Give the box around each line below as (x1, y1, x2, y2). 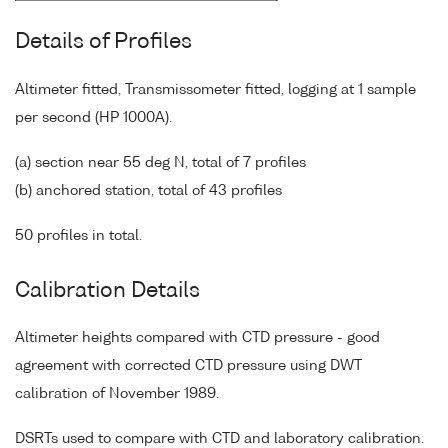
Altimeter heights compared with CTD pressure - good (15, 331, 380, 346)
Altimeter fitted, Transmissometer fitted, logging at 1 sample (15, 82, 416, 97)
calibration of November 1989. (15, 387, 219, 402)
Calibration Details (15, 280, 200, 302)
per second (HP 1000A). (15, 110, 172, 125)
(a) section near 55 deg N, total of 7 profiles (15, 155, 306, 170)
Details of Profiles (15, 32, 192, 54)
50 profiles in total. (15, 228, 142, 243)
